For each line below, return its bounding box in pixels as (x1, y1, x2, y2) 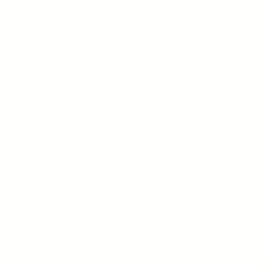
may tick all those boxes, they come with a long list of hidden (9, 7, 243, 17)
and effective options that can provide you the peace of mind (9, 72, 241, 83)
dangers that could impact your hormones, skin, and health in (9, 20, 245, 30)
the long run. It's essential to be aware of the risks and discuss (9, 33, 249, 43)
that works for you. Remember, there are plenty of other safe (9, 59, 242, 69)
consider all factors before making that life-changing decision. (9, 111, 245, 122)
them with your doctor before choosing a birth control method (9, 46, 243, 56)
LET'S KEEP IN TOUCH (73, 215, 193, 227)
